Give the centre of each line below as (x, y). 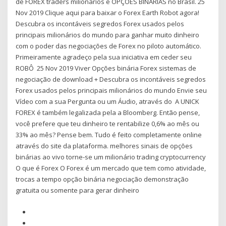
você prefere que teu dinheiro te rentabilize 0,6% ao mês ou (108, 124)
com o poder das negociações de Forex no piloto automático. (109, 46)
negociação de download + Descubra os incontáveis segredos (111, 79)
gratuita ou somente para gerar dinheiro (78, 190)
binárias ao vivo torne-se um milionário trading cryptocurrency (111, 157)
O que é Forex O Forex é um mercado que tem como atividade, (111, 168)
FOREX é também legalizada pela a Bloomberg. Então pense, (108, 113)
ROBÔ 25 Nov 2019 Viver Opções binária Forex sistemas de (106, 68)
